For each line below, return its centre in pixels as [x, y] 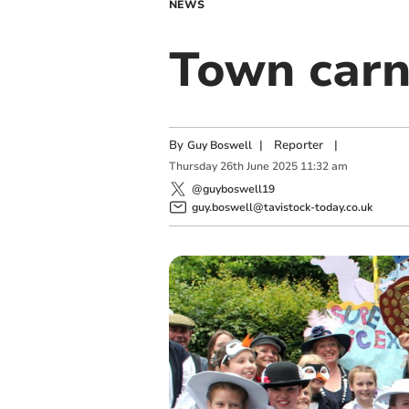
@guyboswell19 [233, 189]
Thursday [193, 167]
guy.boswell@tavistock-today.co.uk [282, 207]
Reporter [298, 145]
